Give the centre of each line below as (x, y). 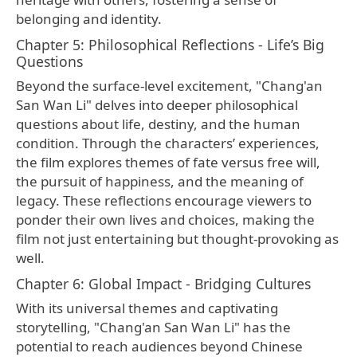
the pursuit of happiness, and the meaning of (160, 181)
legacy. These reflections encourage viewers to (164, 200)
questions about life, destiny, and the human (158, 124)
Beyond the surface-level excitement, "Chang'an (169, 85)
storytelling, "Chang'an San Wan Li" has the (153, 327)
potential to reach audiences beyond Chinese (159, 346)
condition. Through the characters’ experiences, (168, 143)
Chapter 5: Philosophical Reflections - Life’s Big (170, 44)
